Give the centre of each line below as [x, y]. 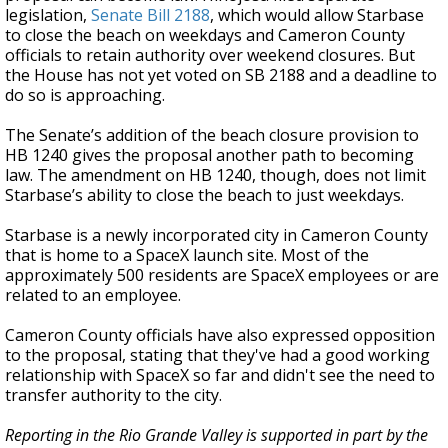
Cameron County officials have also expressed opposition [220, 335]
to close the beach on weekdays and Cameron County [205, 35]
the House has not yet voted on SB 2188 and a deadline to [221, 75]
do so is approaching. [85, 95]
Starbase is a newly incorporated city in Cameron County [216, 235]
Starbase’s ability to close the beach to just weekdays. [204, 195]
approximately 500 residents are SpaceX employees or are [222, 275]
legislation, [48, 15]
